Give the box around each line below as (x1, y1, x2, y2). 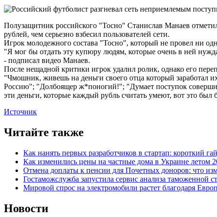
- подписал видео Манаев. (4, 56, 90, 65)
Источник (4, 108, 37, 116)
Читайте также (4, 126, 84, 139)
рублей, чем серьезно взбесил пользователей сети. (4, 30, 170, 39)
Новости (4, 202, 48, 215)
